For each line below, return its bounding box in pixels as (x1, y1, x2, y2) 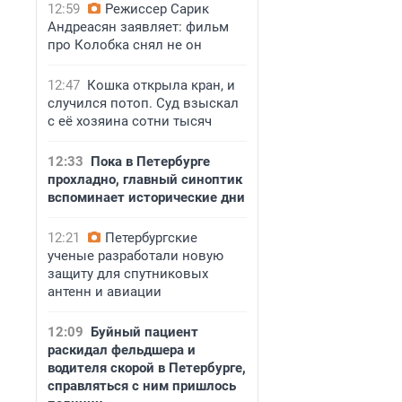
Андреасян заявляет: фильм (48, 19, 229, 35)
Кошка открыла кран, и (87, 77, 235, 93)
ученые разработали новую (48, 248, 223, 264)
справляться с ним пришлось (48, 378, 236, 394)
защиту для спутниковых (48, 266, 208, 282)
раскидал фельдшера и (48, 342, 196, 358)
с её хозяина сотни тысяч (48, 113, 212, 129)
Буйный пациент (91, 324, 198, 340)
